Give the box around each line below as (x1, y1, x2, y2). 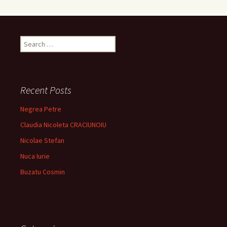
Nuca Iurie (20, 152, 50, 161)
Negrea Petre (20, 104, 61, 113)
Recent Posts (20, 84, 71, 96)
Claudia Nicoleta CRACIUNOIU (20, 120, 106, 129)
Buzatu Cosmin (20, 167, 65, 176)
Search (20, 36, 41, 45)
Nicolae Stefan (20, 136, 64, 145)
